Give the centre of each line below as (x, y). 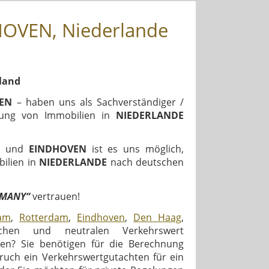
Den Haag (158, 217)
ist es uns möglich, (135, 149)
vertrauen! (55, 197)
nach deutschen (146, 162)
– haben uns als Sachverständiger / (98, 102)
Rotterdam (44, 217)
